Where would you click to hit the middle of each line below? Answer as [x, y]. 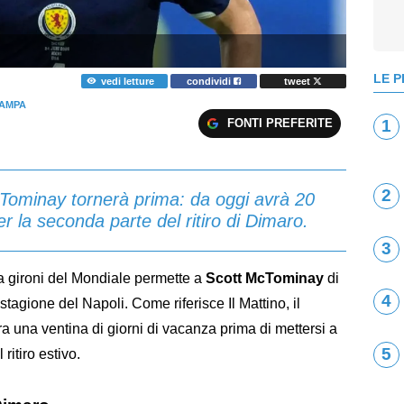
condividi [211, 81]
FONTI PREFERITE [280, 123]
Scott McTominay [265, 278]
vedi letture [127, 81]
